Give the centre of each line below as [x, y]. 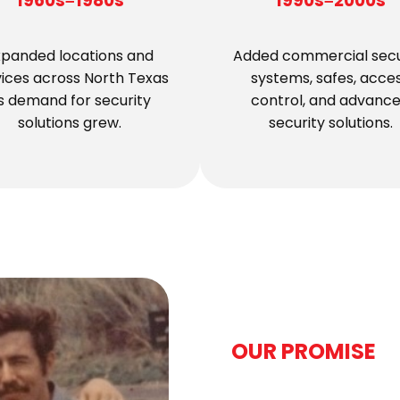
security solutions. [330, 122]
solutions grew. [70, 122]
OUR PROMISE [304, 351]
